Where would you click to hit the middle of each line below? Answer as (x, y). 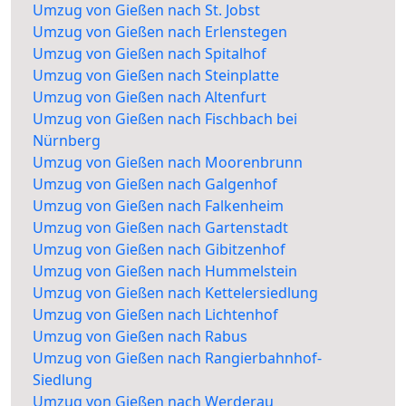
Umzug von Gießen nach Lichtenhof (155, 315)
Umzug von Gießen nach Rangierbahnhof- (177, 358)
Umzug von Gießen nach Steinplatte (156, 76)
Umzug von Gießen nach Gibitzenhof (159, 250)
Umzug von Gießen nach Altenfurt (150, 97)
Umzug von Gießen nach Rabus (140, 337)
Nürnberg (67, 141)
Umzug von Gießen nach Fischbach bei (165, 119)
